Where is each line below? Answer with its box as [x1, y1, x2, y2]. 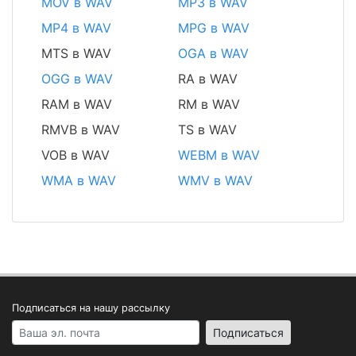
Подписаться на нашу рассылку [12, 302, 170, 315]
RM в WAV [178, 96, 240, 113]
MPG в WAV [178, 20, 250, 37]
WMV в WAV [178, 172, 253, 189]
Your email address [11, 321, 126, 338]
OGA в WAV [178, 45, 249, 62]
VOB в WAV [41, 147, 110, 164]
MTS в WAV [41, 45, 111, 62]
